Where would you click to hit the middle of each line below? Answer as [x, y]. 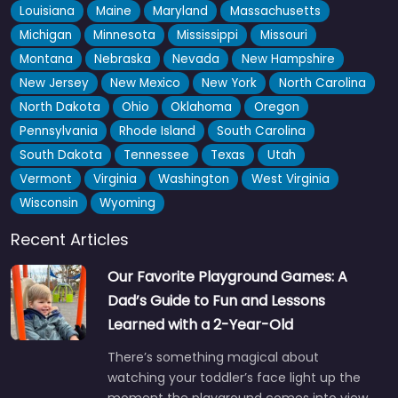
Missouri [283, 35]
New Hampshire [288, 59]
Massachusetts [275, 11]
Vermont [46, 179]
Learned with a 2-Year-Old [200, 324]
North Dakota [60, 107]
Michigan [46, 35]
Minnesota [125, 35]
